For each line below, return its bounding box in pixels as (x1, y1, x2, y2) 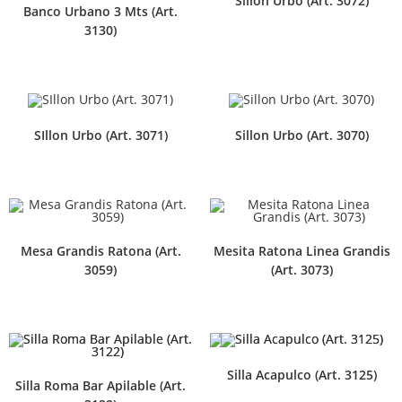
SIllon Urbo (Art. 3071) (33, 126, 168, 144)
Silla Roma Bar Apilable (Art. (15, 376, 186, 394)
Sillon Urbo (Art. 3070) (234, 126, 369, 144)
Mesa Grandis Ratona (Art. (20, 241, 181, 259)
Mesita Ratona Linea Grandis (213, 241, 390, 259)
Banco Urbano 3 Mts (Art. (23, 2, 178, 20)
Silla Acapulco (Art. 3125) (226, 366, 377, 384)
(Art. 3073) (270, 260, 333, 278)
